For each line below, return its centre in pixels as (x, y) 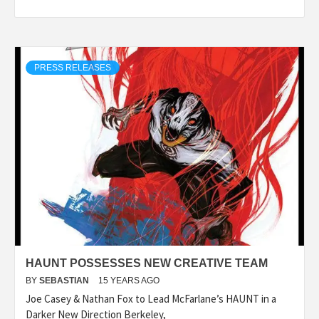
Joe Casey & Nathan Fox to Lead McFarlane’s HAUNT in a (151, 298)
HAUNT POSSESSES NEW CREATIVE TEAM (147, 263)
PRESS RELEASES (73, 67)
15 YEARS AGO (129, 280)
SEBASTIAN (65, 280)
